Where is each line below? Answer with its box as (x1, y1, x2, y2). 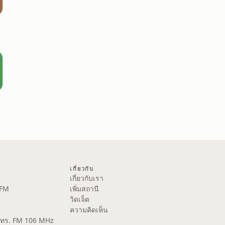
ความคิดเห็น (70, 205, 108, 214)
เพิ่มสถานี (70, 184, 99, 193)
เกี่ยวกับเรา (70, 173, 104, 183)
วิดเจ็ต (70, 194, 90, 204)
